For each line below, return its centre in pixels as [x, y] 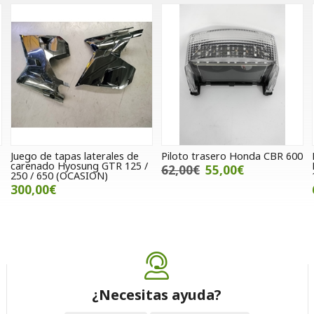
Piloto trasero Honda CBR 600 [232, 156]
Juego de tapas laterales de [74, 156]
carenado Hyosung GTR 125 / [79, 166]
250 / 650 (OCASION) [59, 176]
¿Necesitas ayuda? [157, 295]
